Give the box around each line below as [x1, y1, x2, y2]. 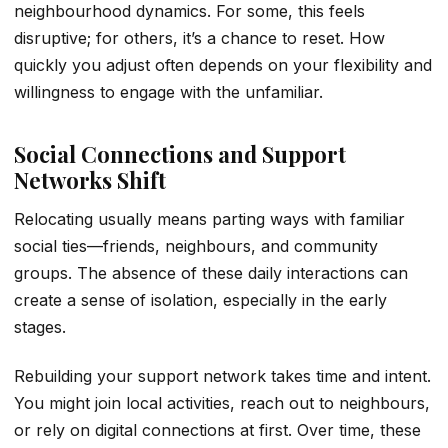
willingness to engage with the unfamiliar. [14, 81, 323, 102]
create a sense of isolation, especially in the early [14, 289, 387, 310]
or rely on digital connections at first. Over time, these [14, 420, 421, 441]
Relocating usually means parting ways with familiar [14, 208, 405, 229]
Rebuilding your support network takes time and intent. [14, 366, 431, 387]
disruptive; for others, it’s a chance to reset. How [14, 27, 385, 48]
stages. [14, 316, 66, 337]
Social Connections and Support [14, 138, 346, 169]
